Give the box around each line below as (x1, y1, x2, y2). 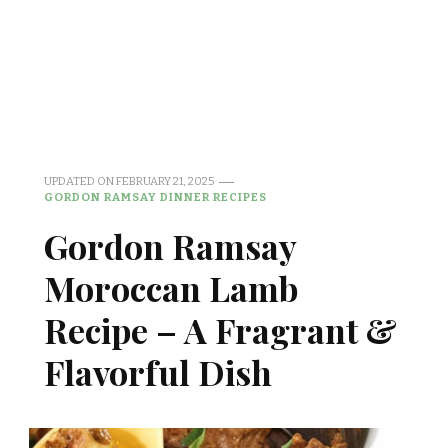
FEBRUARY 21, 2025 (116, 174, 214, 188)
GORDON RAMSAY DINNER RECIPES (44, 190, 267, 204)
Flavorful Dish (44, 349, 272, 395)
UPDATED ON (44, 174, 116, 188)
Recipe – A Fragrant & (44, 307, 397, 353)
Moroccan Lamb (44, 265, 298, 311)
